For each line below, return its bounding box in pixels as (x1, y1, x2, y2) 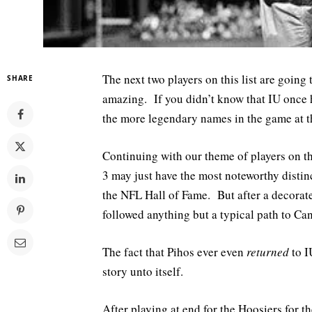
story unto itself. (102, 263, 183, 279)
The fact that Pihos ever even (102, 243, 247, 260)
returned (247, 243, 289, 260)
